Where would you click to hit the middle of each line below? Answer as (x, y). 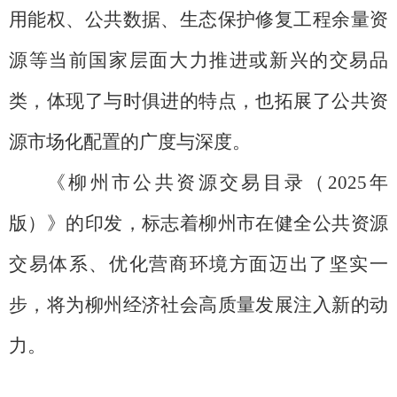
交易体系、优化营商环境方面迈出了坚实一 (198, 264)
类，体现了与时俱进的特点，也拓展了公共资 (198, 101)
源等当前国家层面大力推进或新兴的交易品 (198, 60)
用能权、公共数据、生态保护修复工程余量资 (198, 19)
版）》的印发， (75, 223)
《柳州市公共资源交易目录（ (187, 182)
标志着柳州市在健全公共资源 (265, 223)
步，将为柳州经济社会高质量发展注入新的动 (198, 304)
